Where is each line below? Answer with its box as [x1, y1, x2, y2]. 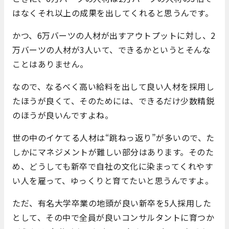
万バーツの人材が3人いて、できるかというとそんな [12, 43, 211, 56]
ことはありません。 [12, 57, 88, 70]
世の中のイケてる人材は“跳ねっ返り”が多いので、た [12, 131, 215, 144]
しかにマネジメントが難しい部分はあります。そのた [12, 145, 214, 158]
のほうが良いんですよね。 [12, 108, 113, 121]
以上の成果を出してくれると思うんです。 [54, 6, 213, 19]
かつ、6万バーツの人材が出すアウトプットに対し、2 [12, 29, 216, 41]
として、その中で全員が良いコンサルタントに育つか [12, 211, 214, 223]
